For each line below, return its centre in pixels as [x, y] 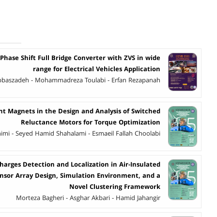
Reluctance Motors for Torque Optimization [91, 122]
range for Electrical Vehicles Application [97, 69]
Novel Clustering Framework [115, 187]
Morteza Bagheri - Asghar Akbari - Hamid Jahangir [88, 198]
